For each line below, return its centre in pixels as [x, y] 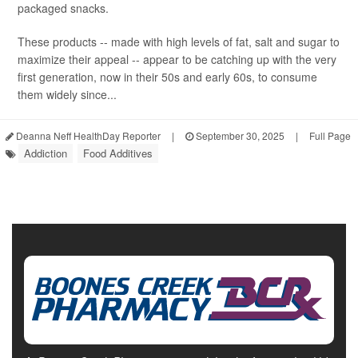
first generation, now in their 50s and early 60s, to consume [167, 77]
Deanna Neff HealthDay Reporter [87, 136]
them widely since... [67, 95]
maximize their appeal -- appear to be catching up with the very [177, 60]
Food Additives [118, 153]
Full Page [330, 136]
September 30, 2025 [239, 136]
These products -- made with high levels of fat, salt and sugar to [179, 42]
